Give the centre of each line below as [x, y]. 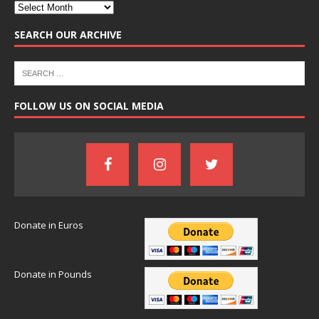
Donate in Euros [49, 225]
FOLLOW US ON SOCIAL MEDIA [89, 105]
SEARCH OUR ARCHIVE [68, 34]
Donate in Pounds [53, 274]
